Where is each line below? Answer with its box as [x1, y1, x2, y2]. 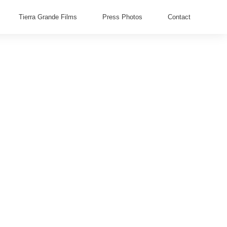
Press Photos [102, 13, 142, 21]
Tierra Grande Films [19, 13, 77, 21]
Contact [168, 13, 191, 21]
